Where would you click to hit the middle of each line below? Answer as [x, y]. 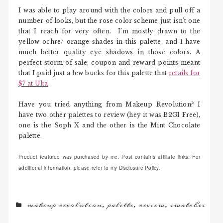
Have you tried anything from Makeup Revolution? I [110, 105]
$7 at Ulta [33, 84]
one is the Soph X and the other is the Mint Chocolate [110, 125]
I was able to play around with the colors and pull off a [110, 10]
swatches [188, 205]
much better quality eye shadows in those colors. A [110, 52]
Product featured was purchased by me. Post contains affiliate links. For [110, 157]
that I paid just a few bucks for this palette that [94, 73]
